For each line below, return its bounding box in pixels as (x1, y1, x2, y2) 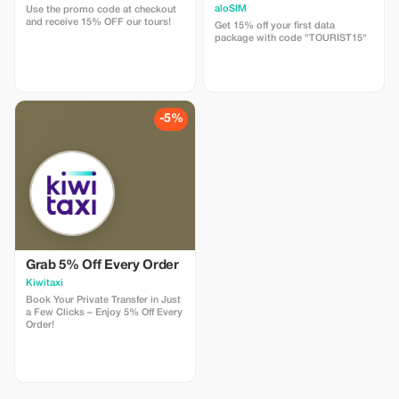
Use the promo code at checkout (26, 5, 176, 14)
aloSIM (215, 4, 247, 13)
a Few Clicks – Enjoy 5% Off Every (26, 308, 183, 317)
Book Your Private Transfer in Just (26, 296, 181, 305)
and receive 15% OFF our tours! (26, 18, 171, 27)
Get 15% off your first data (215, 21, 335, 30)
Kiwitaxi (26, 279, 63, 288)
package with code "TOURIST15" (215, 34, 367, 43)
